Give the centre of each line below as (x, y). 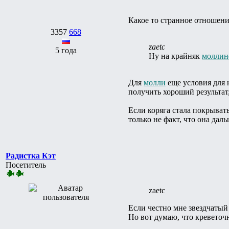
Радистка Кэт (31, 155)
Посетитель (26, 165)
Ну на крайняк (175, 56)
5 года (66, 50)
